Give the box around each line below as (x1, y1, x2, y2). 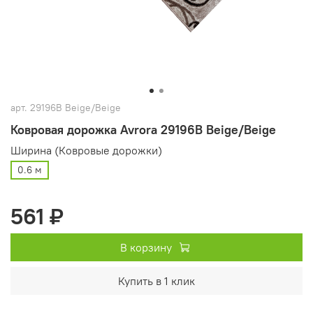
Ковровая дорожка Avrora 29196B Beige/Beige (10, 121, 276, 138)
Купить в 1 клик (118, 274, 195, 289)
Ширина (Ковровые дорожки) (10, 143, 162, 157)
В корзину (119, 240, 172, 255)
